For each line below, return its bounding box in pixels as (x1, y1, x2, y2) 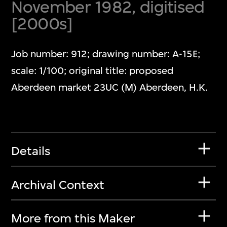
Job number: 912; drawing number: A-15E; (11, 48, 201, 60)
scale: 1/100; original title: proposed (11, 64, 174, 77)
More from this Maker (11, 211, 135, 226)
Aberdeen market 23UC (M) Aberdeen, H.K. (11, 81, 208, 93)
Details (11, 144, 51, 159)
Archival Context (11, 177, 105, 192)
